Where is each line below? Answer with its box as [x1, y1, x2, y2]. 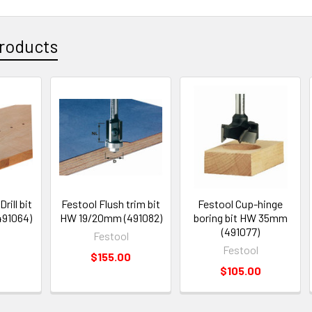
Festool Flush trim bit [61, 196, 161, 210]
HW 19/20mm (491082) [59, 210, 162, 224]
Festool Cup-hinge [198, 196, 283, 210]
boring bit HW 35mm [193, 210, 288, 224]
